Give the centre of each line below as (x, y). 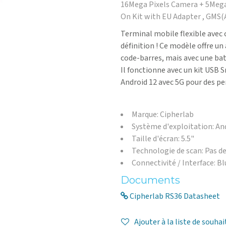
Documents (150, 180)
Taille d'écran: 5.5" (163, 139)
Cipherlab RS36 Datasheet (174, 196)
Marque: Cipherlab (163, 115)
